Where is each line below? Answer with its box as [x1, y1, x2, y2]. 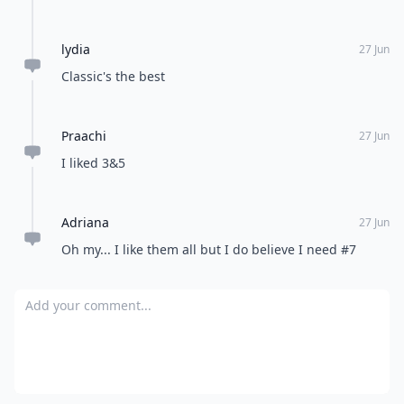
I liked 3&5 [61, 154, 125, 171]
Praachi [61, 127, 106, 144]
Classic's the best [61, 68, 165, 85]
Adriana [61, 214, 109, 231]
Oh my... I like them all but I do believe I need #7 [61, 241, 356, 258]
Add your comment [14, 289, 145, 309]
